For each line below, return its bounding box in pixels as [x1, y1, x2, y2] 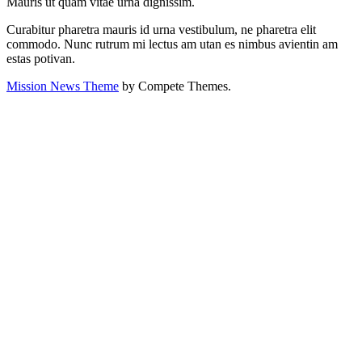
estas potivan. [6, 52, 75, 66]
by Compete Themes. [119, 79, 231, 94]
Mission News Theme [6, 79, 119, 94]
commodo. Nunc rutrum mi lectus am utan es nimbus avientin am [6, 37, 338, 52]
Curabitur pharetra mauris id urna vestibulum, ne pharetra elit [6, 23, 316, 37]
